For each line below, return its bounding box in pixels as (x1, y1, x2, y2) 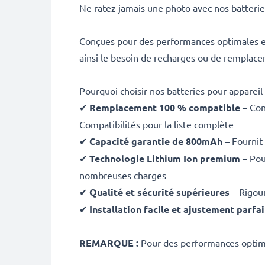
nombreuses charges (79, 169, 166, 181)
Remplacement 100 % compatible (89, 101, 240, 114)
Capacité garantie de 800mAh (89, 135, 222, 147)
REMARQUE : (79, 237, 138, 249)
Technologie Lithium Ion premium (89, 152, 240, 164)
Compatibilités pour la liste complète (79, 118, 234, 130)
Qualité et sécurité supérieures (89, 186, 230, 198)
